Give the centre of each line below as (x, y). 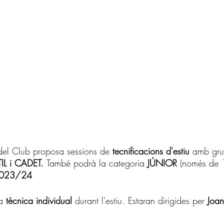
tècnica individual (40, 201)
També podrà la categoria (95, 163)
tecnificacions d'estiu (152, 151)
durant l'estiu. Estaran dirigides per (141, 201)
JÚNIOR (161, 163)
